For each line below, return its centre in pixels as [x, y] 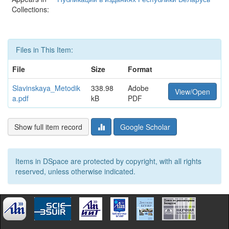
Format [140, 69]
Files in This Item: [44, 50]
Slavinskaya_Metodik [46, 88]
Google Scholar [145, 127]
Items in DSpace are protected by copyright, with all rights [108, 161]
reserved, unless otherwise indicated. [75, 171]
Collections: [30, 9]
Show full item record [48, 127]
